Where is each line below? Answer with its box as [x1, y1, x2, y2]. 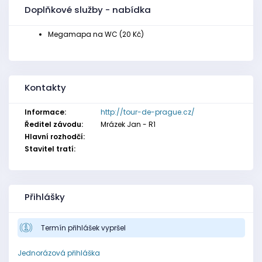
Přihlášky [25, 191, 65, 203]
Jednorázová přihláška [17, 248, 100, 258]
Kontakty [25, 81, 66, 94]
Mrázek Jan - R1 [100, 119, 156, 129]
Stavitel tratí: [25, 144, 75, 154]
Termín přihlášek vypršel [40, 222, 126, 233]
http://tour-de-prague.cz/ [100, 107, 195, 117]
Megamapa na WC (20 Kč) [48, 29, 144, 39]
